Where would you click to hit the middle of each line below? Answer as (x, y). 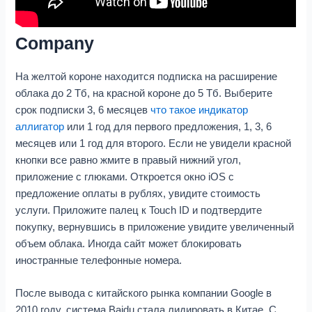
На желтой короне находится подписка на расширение (147, 77)
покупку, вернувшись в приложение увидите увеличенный (155, 227)
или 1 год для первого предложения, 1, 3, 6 (168, 127)
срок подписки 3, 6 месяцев (83, 110)
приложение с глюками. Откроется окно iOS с (125, 177)
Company (55, 44)
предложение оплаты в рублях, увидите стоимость (138, 194)
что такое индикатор (200, 110)
